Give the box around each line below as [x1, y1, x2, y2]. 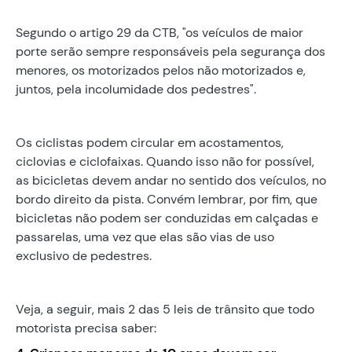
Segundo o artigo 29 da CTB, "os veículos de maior [16, 24, 303, 41]
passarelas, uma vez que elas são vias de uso [16, 228, 274, 245]
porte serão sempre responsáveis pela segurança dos [16, 42, 325, 60]
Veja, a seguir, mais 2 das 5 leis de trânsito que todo [16, 300, 314, 317]
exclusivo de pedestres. [16, 247, 152, 264]
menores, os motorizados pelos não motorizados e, [16, 61, 306, 79]
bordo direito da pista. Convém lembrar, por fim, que [16, 190, 317, 207]
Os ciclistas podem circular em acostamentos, [16, 134, 284, 151]
